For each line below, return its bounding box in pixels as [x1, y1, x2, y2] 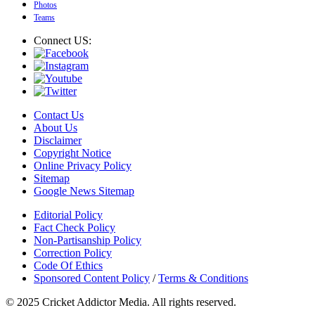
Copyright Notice [34, 146, 111, 159]
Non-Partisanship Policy [34, 233, 141, 246]
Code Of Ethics [34, 259, 103, 271]
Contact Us [34, 108, 84, 121]
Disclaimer [34, 134, 82, 146]
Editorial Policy [34, 208, 103, 221]
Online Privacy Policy [34, 159, 131, 172]
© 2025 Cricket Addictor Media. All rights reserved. [6, 295, 236, 308]
